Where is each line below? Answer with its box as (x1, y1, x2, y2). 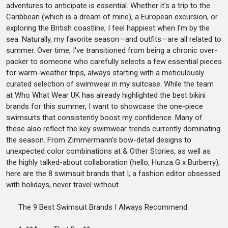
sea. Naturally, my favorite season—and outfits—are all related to (6, 35, 221, 44)
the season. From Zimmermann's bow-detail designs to (6, 135, 191, 145)
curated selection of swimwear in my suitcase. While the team (6, 79, 214, 89)
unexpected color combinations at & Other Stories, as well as (6, 147, 211, 156)
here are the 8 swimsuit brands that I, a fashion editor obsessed (6, 169, 220, 178)
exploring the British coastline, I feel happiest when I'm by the (6, 23, 210, 33)
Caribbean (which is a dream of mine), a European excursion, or (6, 12, 218, 21)
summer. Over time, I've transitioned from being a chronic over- (6, 46, 217, 55)
